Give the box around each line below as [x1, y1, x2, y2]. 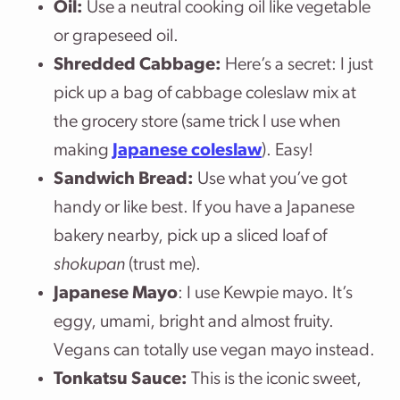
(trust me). [125, 256, 201, 274]
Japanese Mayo [54, 285, 178, 303]
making [54, 142, 112, 160]
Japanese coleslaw [112, 142, 262, 160]
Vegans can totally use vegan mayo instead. [54, 342, 375, 360]
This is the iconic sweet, [187, 371, 362, 388]
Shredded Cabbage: [54, 56, 221, 74]
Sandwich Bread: [54, 171, 194, 188]
